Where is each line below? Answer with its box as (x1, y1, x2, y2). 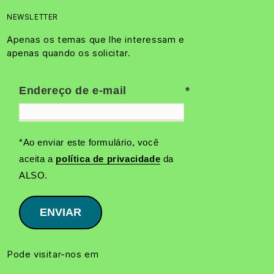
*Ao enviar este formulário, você (19, 137, 159, 147)
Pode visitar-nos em (7, 248, 99, 260)
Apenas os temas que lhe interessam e (7, 34, 185, 45)
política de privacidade (56, 154, 161, 164)
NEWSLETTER (7, 12, 58, 21)
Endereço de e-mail (19, 84, 127, 97)
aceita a (19, 154, 56, 164)
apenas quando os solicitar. (7, 47, 131, 59)
